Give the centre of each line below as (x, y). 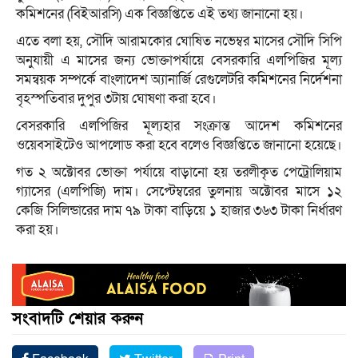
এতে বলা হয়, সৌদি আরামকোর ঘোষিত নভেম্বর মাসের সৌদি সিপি (179, 42)
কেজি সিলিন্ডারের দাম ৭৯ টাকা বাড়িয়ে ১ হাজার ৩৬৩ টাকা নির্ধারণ (179, 211)
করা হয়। (38, 230)
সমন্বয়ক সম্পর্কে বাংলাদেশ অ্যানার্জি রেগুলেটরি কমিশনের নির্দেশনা (179, 80)
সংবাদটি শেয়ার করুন (78, 318)
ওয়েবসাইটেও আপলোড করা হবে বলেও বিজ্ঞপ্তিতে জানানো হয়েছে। (179, 145)
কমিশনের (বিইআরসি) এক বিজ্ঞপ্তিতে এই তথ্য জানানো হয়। (160, 14)
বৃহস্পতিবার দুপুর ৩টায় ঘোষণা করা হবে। (116, 99)
